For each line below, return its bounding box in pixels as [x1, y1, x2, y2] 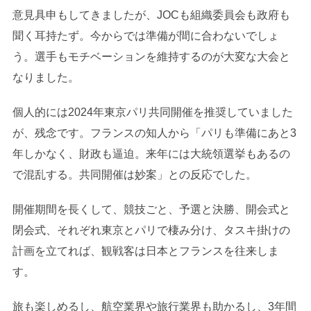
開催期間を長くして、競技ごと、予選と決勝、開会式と [12, 203, 290, 215]
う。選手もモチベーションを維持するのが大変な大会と [12, 50, 290, 62]
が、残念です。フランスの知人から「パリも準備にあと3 [12, 126, 296, 139]
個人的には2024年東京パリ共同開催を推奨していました [12, 106, 293, 118]
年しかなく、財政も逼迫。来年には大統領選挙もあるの [12, 147, 290, 160]
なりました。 [12, 71, 79, 83]
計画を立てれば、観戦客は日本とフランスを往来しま [12, 244, 279, 257]
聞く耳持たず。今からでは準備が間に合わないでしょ [12, 29, 279, 42]
